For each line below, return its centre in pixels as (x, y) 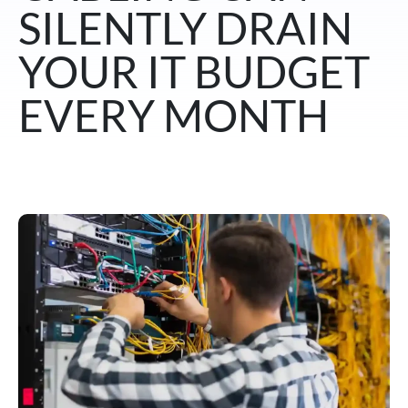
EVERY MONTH (173, 115)
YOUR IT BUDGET (194, 71)
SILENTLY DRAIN (185, 28)
